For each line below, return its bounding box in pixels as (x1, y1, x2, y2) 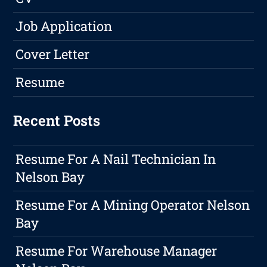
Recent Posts (13, 111, 101, 131)
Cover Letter (15, 45, 90, 63)
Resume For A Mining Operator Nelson (15, 196, 250, 214)
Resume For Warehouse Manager (15, 242, 218, 260)
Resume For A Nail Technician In (15, 150, 216, 168)
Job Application (15, 17, 113, 35)
